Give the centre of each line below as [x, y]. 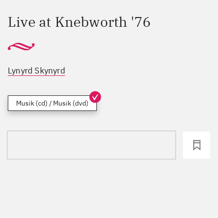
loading [91, 145]
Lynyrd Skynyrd [36, 71]
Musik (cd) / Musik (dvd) [52, 103]
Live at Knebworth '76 [80, 22]
